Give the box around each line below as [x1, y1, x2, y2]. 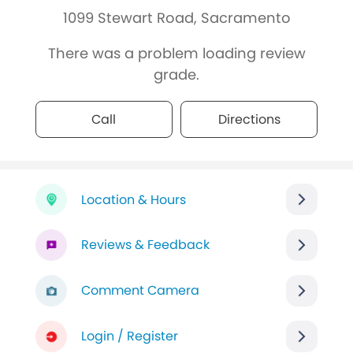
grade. [154, 65, 199, 85]
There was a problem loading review [47, 43, 306, 64]
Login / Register [80, 327, 178, 346]
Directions [217, 110, 281, 129]
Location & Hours [80, 190, 186, 209]
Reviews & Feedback [80, 236, 210, 255]
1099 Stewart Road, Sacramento [62, 8, 291, 28]
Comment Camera [80, 281, 199, 300]
